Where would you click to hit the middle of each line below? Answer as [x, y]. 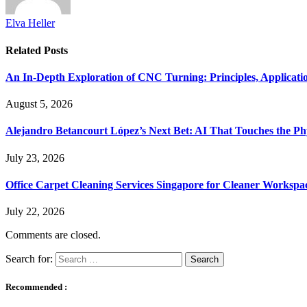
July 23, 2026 [35, 158]
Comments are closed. [53, 235]
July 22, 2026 [35, 212]
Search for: [29, 259]
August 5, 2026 [39, 104]
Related [25, 50]
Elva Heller [30, 23]
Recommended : [36, 287]
